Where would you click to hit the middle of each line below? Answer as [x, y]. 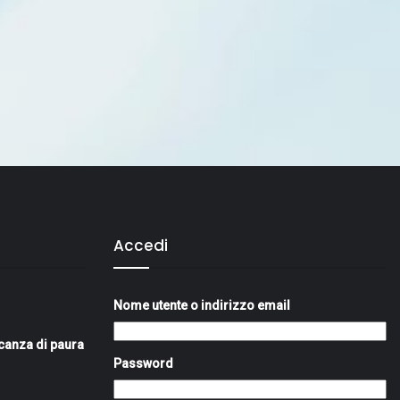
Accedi [141, 246]
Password [143, 364]
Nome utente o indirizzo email [202, 306]
